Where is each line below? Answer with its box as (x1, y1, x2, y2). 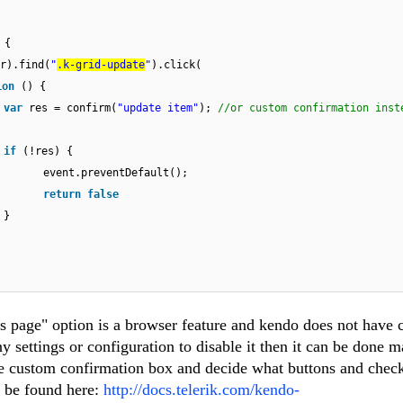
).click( (151, 58, 201, 72)
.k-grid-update (57, 58, 145, 72)
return (43, 188, 87, 201)
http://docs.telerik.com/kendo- (103, 381, 300, 399)
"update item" (117, 102, 199, 115)
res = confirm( (29, 102, 117, 115)
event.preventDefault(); (43, 166, 188, 180)
